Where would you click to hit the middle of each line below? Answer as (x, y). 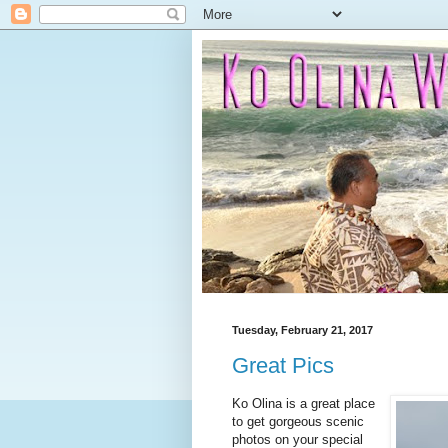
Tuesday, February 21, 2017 (302, 330)
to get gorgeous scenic (298, 421)
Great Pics (283, 365)
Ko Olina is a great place (303, 403)
